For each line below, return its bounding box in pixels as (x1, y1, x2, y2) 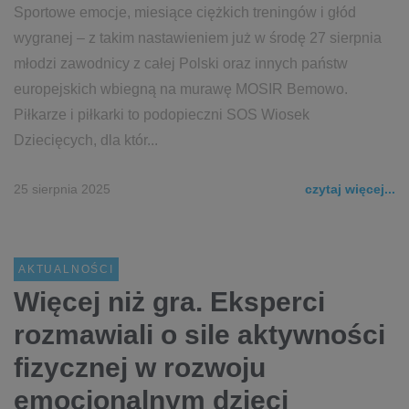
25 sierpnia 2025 (14, 182, 110, 196)
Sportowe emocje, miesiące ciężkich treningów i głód (14, 5, 356, 20)
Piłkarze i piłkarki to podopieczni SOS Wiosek (14, 107, 309, 122)
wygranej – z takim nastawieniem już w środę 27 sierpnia (14, 30, 382, 46)
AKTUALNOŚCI (18, 263, 114, 276)
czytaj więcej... (305, 182, 395, 196)
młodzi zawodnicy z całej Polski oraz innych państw (14, 56, 348, 71)
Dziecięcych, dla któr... (14, 132, 158, 148)
